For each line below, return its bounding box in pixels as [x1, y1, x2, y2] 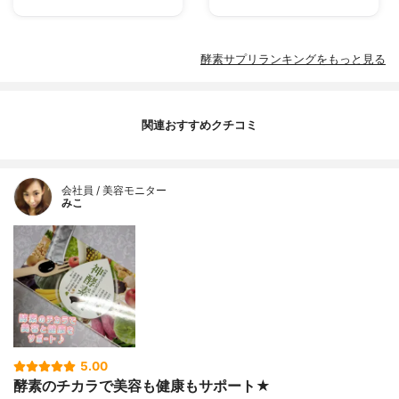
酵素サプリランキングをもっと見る [200, 53, 386, 67]
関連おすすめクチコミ [142, 118, 257, 132]
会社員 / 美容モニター [61, 183, 167, 198]
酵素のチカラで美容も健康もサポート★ [13, 377, 271, 395]
